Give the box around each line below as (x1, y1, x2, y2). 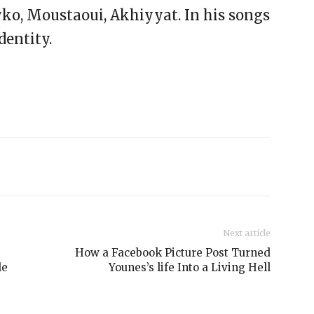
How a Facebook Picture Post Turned (75, 246, 271, 259)
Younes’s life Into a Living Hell (109, 261, 271, 274)
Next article (223, 228, 271, 238)
